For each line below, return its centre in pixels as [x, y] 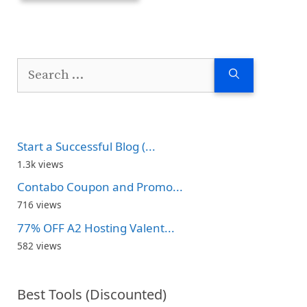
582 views [39, 245]
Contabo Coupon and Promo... [100, 187]
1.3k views [40, 164]
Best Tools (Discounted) [92, 294]
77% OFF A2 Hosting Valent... [96, 228]
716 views [39, 205]
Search [35, 66]
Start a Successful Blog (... [86, 146]
